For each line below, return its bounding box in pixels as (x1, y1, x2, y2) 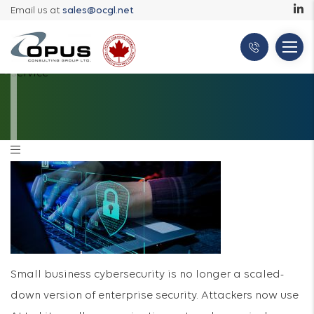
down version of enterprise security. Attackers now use (11, 290, 299, 301)
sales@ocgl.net (62, 6, 134, 16)
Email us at (11, 6, 62, 16)
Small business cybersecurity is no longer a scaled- (11, 269, 284, 280)
